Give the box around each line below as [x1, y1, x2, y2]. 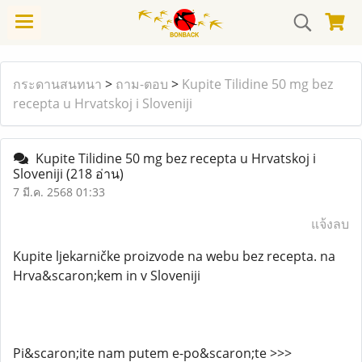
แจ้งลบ [311, 215, 349, 233]
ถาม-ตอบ [116, 75, 168, 93]
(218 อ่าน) [66, 165, 124, 183]
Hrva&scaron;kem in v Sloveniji [13, 267, 200, 284]
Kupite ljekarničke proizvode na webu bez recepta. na [13, 247, 335, 265]
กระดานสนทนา [13, 75, 102, 93]
